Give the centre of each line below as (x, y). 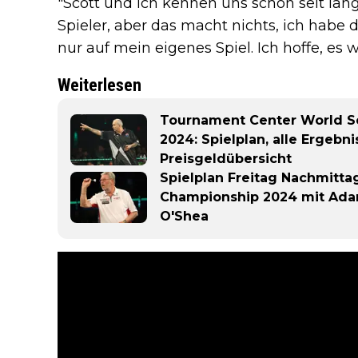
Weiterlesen (99, 85)
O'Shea (184, 216)
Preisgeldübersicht (226, 158)
